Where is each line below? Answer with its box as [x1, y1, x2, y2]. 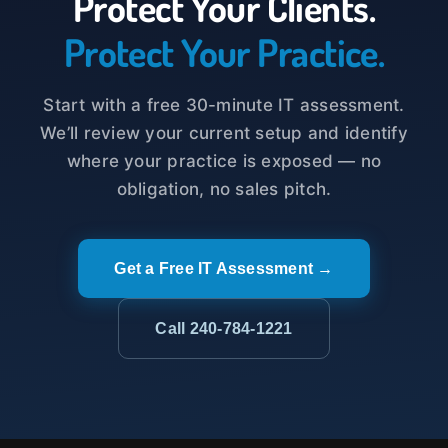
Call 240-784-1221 [155, 320, 293, 338]
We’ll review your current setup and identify [40, 123, 408, 144]
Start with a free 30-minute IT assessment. [43, 95, 405, 116]
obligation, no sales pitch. [116, 179, 332, 200]
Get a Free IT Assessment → [114, 260, 334, 278]
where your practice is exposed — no [66, 151, 382, 172]
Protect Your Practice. [63, 28, 385, 77]
